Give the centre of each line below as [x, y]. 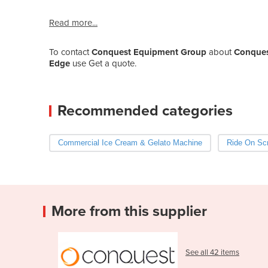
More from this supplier [129, 211]
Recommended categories [145, 110]
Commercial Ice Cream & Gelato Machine [130, 142]
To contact [70, 52]
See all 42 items [212, 252]
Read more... [73, 22]
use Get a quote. [104, 63]
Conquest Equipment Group [149, 52]
